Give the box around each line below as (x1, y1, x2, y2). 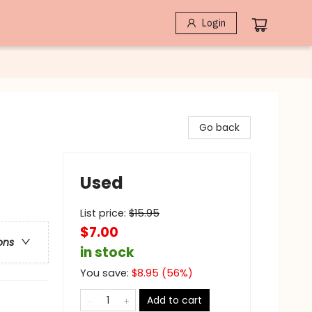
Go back (199, 120, 240, 134)
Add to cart (147, 293, 202, 307)
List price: (80, 206, 129, 220)
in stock (80, 243, 134, 262)
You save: (80, 266, 132, 280)
